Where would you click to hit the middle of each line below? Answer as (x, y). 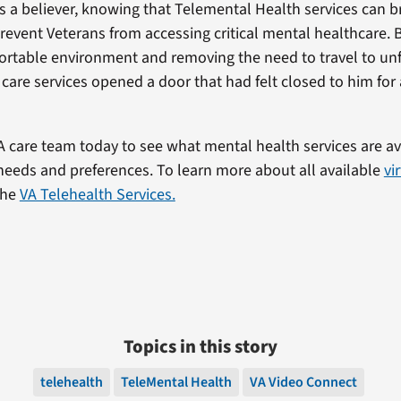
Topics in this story (200, 346)
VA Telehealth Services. (97, 194)
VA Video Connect (303, 382)
